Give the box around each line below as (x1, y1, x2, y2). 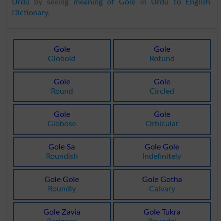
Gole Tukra (143, 208, 181, 217)
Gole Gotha (142, 176, 182, 184)
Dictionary (11, 8, 48, 17)
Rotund (149, 54, 175, 63)
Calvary (148, 185, 175, 193)
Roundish (45, 152, 78, 160)
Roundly (47, 185, 76, 193)
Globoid (48, 54, 76, 63)
